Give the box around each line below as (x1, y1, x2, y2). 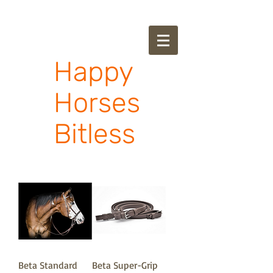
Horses (54, 87, 140, 119)
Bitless (54, 118, 135, 150)
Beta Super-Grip (92, 259, 158, 271)
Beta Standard (18, 259, 77, 271)
